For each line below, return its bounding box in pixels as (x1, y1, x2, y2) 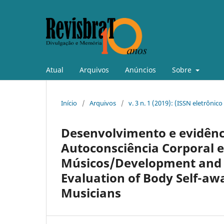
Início (61, 98, 77, 107)
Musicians (61, 184, 121, 201)
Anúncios (125, 64, 156, 74)
